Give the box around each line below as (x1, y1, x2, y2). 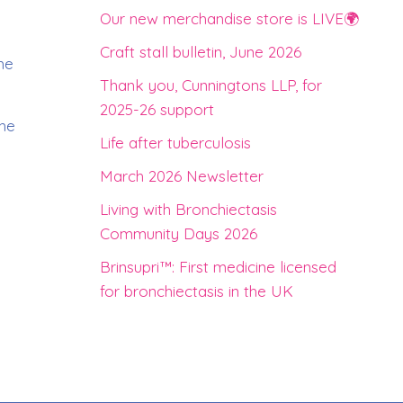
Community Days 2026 (100, 224, 257, 243)
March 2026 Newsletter (100, 166, 264, 185)
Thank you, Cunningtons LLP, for (100, 76, 322, 94)
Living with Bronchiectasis (100, 200, 277, 219)
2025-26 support (100, 100, 214, 119)
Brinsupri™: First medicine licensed (100, 257, 336, 276)
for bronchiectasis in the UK (100, 282, 293, 300)
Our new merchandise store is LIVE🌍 (100, 9, 359, 28)
